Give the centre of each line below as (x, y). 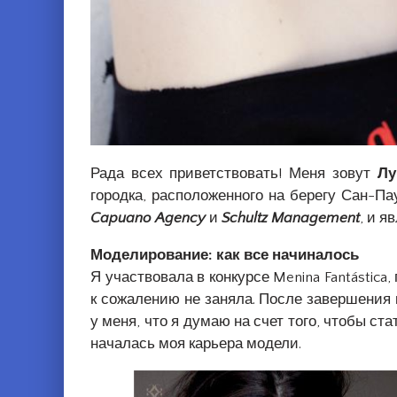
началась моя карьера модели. (196, 343)
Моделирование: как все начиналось (225, 255)
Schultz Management (291, 218)
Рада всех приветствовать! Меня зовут (234, 173)
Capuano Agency (148, 218)
